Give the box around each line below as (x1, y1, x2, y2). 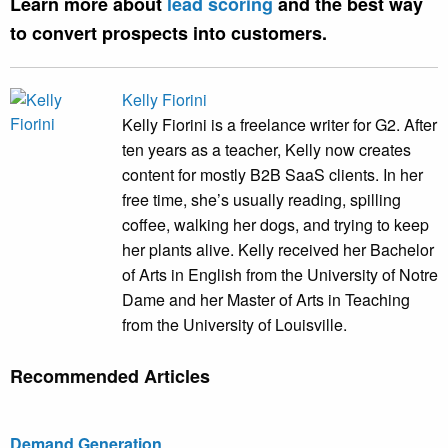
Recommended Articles (10, 363, 210, 390)
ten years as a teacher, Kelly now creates (122, 138, 411, 162)
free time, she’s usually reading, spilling (122, 188, 401, 212)
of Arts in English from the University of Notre (122, 263, 438, 287)
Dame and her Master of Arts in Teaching (122, 288, 410, 312)
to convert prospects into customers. (10, 20, 327, 47)
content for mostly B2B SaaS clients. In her (122, 163, 423, 187)
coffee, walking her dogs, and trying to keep (122, 213, 429, 237)
